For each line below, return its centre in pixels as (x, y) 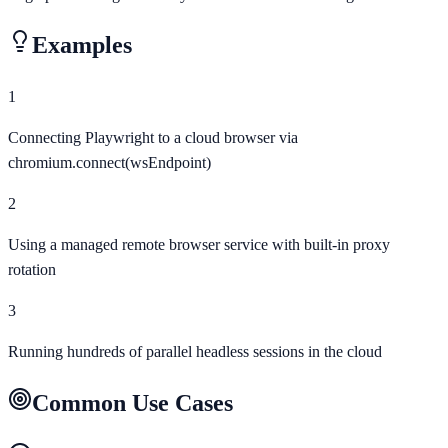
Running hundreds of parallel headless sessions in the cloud (195, 352)
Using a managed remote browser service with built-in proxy (199, 245)
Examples (82, 45)
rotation (32, 270)
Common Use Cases (132, 403)
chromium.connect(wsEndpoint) (109, 163)
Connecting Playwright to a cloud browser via (153, 138)
